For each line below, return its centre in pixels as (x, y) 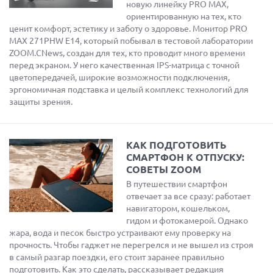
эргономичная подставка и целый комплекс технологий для (129, 90)
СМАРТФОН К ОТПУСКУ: (185, 157)
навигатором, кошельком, (178, 208)
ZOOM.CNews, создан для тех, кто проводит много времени (127, 53)
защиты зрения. (41, 102)
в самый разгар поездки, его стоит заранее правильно (117, 257)
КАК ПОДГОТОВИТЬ (176, 145)
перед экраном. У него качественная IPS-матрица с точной (124, 65)
